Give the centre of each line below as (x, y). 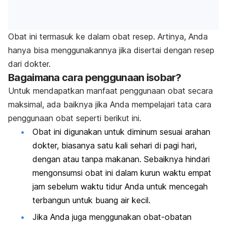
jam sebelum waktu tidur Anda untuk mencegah (120, 186)
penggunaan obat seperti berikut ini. (76, 118)
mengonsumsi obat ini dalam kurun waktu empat (122, 173)
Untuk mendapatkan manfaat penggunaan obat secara (110, 90)
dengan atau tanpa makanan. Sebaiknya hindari (121, 159)
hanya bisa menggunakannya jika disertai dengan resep (111, 50)
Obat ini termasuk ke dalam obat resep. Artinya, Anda (108, 36)
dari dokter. (31, 64)
